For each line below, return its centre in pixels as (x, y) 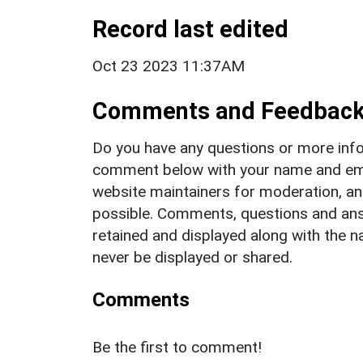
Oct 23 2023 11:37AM (169, 66)
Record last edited (190, 29)
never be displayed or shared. (192, 257)
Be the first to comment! (177, 347)
